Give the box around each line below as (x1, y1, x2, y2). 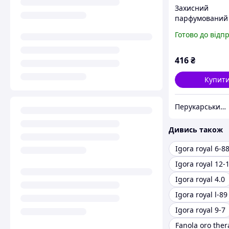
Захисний (175, 3, 209, 13)
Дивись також (169, 125, 223, 135)
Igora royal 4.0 (175, 174, 225, 185)
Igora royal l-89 (175, 190, 227, 200)
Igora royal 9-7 (175, 205, 225, 215)
